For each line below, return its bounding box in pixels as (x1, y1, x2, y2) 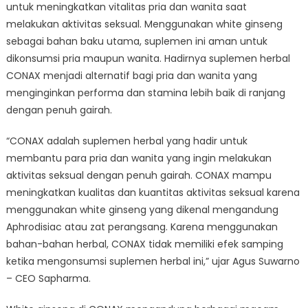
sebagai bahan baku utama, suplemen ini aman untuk (5, 34, 267, 48)
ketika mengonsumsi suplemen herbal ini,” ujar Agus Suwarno (5, 254, 300, 268)
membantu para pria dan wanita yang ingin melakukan (5, 151, 272, 165)
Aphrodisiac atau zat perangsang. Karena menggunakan (5, 219, 278, 234)
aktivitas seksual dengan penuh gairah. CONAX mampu (5, 168, 272, 182)
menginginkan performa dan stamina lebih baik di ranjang (5, 85, 285, 100)
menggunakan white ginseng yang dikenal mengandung (5, 202, 278, 217)
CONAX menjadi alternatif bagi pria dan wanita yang (5, 68, 257, 82)
